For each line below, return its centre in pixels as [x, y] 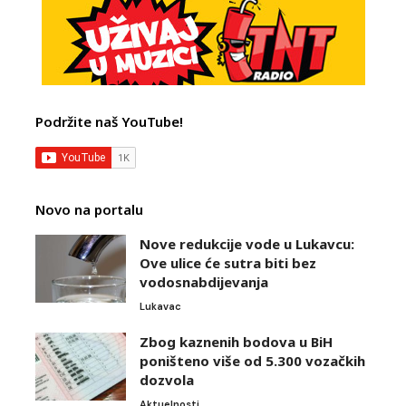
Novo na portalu [89, 209]
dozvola [167, 379]
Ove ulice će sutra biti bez [228, 262]
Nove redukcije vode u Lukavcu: [247, 243]
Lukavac [160, 306]
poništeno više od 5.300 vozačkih [252, 360]
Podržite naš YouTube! [109, 121]
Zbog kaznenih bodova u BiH [236, 341]
